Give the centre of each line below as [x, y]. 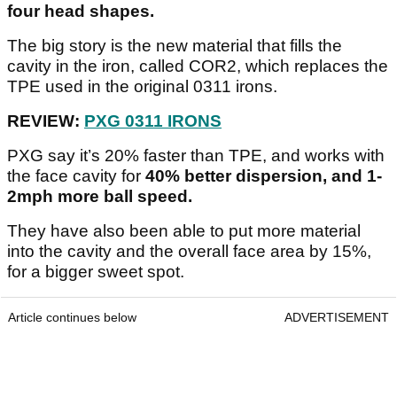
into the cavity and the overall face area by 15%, [189, 252]
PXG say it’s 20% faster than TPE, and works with [196, 156]
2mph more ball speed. [100, 197]
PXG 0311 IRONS [153, 121]
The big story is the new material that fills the [175, 46]
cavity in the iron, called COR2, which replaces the [198, 66]
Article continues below [72, 318]
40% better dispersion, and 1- [264, 176]
